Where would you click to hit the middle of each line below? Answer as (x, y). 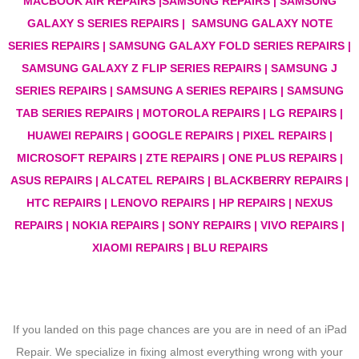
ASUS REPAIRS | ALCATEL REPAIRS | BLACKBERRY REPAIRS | (179, 180)
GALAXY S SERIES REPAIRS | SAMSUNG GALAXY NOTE (179, 23)
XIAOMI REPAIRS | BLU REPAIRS (179, 247)
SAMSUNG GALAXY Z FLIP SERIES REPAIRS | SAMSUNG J (179, 68)
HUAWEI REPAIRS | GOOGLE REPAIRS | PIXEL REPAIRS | (179, 135)
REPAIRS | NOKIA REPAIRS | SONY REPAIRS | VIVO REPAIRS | (179, 225)
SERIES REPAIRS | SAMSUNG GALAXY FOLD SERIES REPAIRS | (179, 45)
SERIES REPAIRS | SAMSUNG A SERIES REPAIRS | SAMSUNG (179, 90)
